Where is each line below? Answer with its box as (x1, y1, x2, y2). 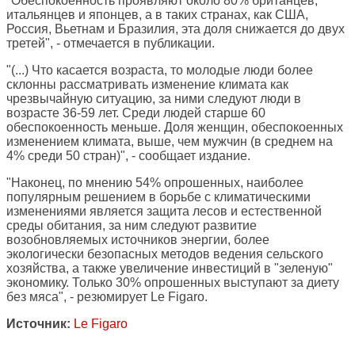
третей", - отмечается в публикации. (6, 36, 215, 51)
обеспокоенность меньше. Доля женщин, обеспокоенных (6, 120, 343, 135)
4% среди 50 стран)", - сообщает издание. (6, 149, 250, 163)
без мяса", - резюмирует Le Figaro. (6, 290, 208, 304)
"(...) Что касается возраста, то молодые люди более (6, 63, 313, 78)
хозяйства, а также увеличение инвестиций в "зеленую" (6, 261, 333, 276)
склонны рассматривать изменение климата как (6, 78, 288, 92)
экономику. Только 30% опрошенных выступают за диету (6, 276, 339, 290)
